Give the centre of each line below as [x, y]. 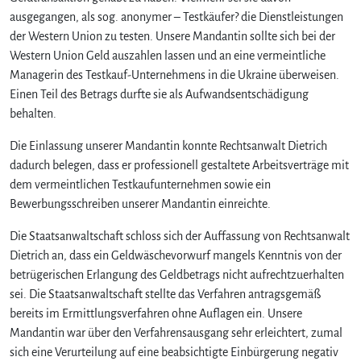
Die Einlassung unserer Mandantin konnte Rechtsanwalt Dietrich [168, 145]
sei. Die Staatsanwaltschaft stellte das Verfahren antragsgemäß [165, 294]
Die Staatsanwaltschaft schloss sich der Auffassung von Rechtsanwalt [180, 236]
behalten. [33, 113]
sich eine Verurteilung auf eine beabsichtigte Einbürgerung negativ [174, 352]
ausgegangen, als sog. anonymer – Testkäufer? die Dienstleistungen [176, 17]
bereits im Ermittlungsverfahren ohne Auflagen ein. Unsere [156, 313]
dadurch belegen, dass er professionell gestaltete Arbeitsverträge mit [179, 165]
